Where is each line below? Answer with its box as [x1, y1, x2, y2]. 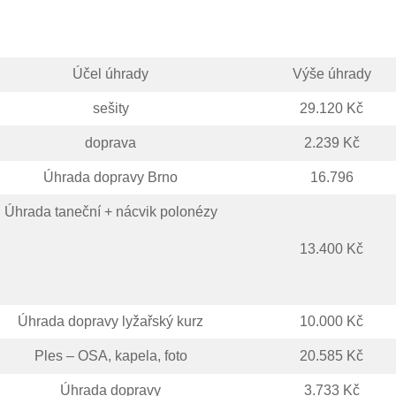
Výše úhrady [292, 66, 371, 82]
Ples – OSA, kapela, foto [34, 348, 187, 364]
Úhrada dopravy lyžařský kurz [18, 314, 203, 330]
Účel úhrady [72, 66, 148, 82]
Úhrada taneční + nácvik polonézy [4, 204, 217, 220]
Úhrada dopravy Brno [43, 170, 178, 186]
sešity [92, 101, 129, 117]
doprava [85, 135, 136, 151]
